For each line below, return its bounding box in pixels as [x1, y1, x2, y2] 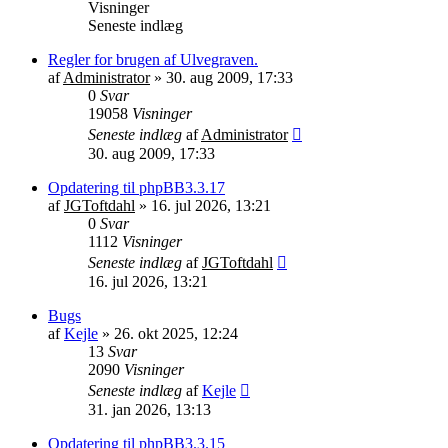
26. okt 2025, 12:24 [114, 324, 238, 342]
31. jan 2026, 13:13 [88, 400, 211, 418]
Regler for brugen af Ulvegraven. [48, 50, 258, 68]
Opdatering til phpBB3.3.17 [48, 178, 225, 196]
